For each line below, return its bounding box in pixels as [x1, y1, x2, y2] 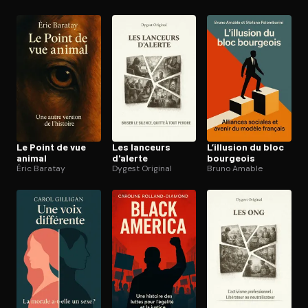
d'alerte [111, 151, 148, 164]
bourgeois [207, 151, 256, 164]
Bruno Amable [207, 162, 263, 174]
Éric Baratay [16, 162, 65, 174]
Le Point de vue [16, 140, 86, 153]
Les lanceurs [111, 140, 170, 153]
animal [16, 151, 47, 164]
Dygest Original [111, 162, 172, 174]
